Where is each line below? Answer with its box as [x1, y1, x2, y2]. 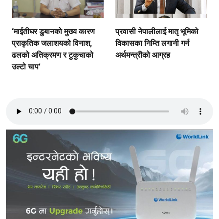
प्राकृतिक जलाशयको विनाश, [12, 38, 92, 48]
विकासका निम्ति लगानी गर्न [115, 38, 189, 48]
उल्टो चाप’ [12, 62, 41, 71]
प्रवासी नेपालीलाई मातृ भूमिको [115, 26, 198, 36]
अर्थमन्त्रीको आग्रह [115, 50, 170, 60]
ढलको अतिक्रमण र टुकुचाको [12, 50, 93, 60]
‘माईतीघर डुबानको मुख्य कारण [12, 26, 95, 36]
